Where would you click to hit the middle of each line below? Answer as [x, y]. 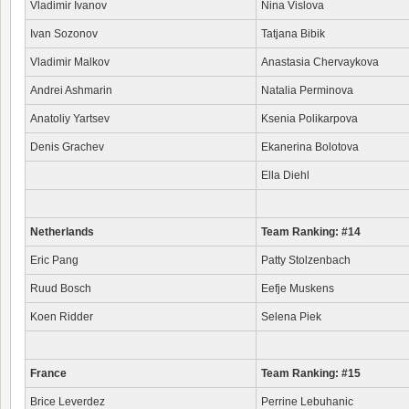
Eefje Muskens [298, 288]
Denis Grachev [67, 147]
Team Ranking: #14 [311, 232]
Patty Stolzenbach [306, 260]
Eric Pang [54, 260]
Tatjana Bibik [293, 34]
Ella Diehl [285, 175]
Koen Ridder [62, 317]
